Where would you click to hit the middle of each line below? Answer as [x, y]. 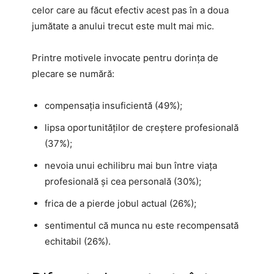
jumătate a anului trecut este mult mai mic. [123, 26]
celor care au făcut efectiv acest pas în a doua [130, 10]
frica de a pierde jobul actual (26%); [120, 203]
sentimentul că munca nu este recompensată [142, 225]
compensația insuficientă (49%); [113, 105]
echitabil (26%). [78, 241]
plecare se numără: [73, 73]
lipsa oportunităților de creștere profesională [142, 127]
